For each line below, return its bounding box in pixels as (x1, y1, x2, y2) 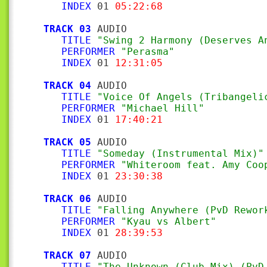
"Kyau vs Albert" (121, 216, 216, 227)
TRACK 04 (44, 80, 91, 91)
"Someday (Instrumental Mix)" (97, 148, 264, 159)
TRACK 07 (44, 250, 91, 261)
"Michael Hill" (121, 103, 204, 114)
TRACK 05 (44, 136, 91, 148)
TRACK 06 (44, 193, 91, 204)
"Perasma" (121, 46, 175, 57)
